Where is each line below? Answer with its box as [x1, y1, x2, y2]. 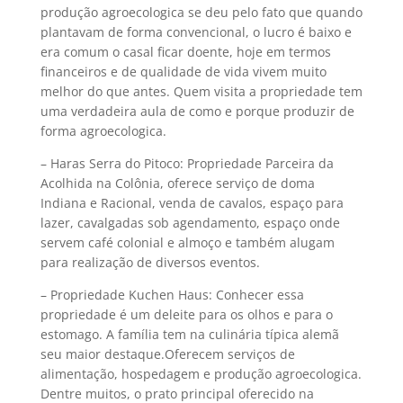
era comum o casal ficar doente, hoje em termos [40, 43, 331, 60]
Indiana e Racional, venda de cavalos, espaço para [40, 194, 344, 211]
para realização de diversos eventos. [40, 254, 260, 271]
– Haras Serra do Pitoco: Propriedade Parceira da [40, 155, 334, 172]
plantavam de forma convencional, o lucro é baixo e [40, 23, 352, 40]
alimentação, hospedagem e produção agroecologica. [40, 365, 362, 382]
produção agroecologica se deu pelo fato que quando [40, 4, 363, 21]
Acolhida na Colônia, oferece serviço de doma [40, 175, 315, 192]
